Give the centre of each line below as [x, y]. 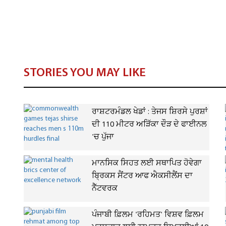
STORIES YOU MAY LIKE [85, 73]
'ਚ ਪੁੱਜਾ [103, 137]
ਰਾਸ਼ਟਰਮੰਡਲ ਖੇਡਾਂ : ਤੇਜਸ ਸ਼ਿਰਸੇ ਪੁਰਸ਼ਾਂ [150, 112]
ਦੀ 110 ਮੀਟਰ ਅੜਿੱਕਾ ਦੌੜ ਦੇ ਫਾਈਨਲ [149, 125]
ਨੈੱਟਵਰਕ [105, 189]
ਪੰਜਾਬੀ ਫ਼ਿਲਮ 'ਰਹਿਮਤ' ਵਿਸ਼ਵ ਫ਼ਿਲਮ [148, 215]
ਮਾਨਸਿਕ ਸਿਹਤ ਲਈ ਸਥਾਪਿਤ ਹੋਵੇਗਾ [147, 163]
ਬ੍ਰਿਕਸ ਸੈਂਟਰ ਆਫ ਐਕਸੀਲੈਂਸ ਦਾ [142, 176]
